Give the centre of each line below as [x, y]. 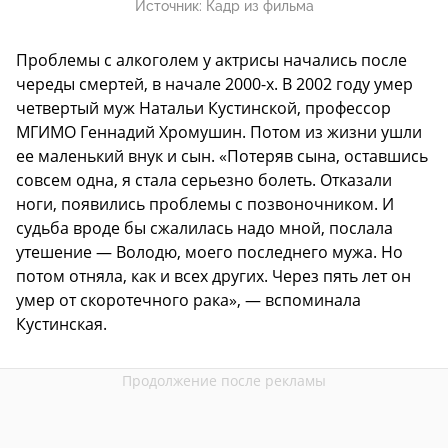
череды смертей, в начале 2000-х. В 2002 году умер [214, 84]
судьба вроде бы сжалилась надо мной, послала [204, 228]
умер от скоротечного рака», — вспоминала [188, 300]
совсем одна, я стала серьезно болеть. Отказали [204, 180]
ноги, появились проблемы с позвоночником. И [205, 204]
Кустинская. [61, 324]
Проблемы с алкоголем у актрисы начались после [211, 60]
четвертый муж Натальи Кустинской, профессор [203, 108]
